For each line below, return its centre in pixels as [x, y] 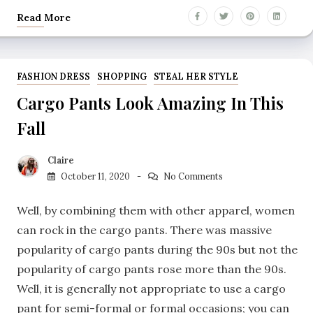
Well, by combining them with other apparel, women [156, 210]
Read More [44, 18]
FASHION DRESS [53, 77]
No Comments [193, 176]
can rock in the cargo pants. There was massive [144, 230]
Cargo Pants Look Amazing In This [150, 103]
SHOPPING [122, 77]
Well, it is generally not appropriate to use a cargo [151, 288]
